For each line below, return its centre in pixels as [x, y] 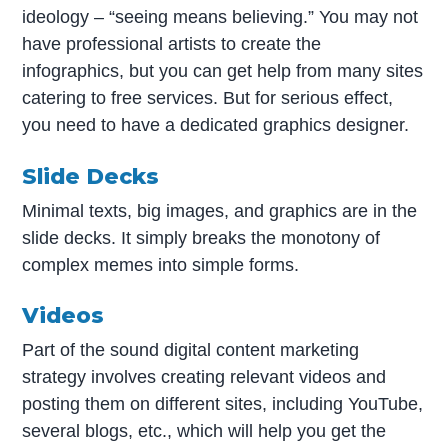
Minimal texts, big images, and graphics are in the [220, 210]
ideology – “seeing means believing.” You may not [220, 17]
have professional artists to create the [172, 44]
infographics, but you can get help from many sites [223, 71]
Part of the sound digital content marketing [191, 349]
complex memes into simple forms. [161, 264]
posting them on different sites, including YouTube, [223, 403]
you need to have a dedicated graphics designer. [216, 125]
